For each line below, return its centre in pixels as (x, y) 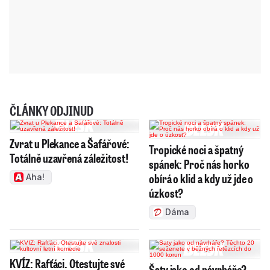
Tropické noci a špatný (196, 149)
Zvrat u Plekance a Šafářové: (70, 143)
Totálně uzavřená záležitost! (69, 158)
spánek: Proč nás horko (199, 164)
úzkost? (166, 193)
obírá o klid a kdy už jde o (201, 178)
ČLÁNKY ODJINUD (52, 110)
